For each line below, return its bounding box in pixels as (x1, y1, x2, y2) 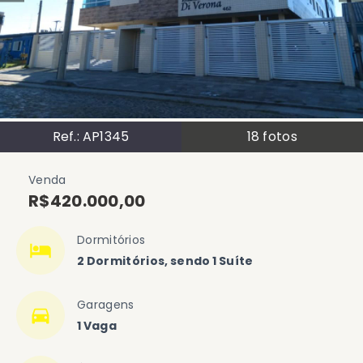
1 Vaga (77, 318, 117, 334)
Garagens (77, 297, 135, 313)
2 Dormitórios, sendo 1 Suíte (77, 253, 254, 269)
